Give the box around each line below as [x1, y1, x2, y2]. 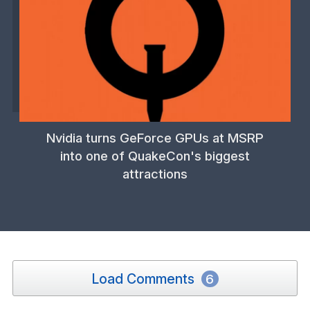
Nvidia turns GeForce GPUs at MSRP [46, 130, 264, 145]
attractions [122, 166, 188, 181]
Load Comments [91, 271, 198, 287]
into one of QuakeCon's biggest [60, 148, 250, 163]
